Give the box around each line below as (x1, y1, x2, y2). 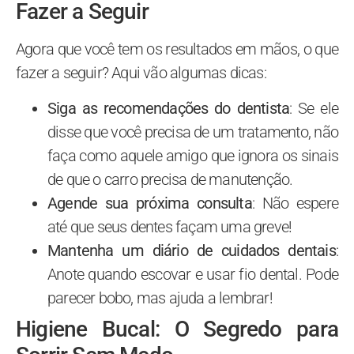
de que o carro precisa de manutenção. (47, 169, 293, 189)
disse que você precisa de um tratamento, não (47, 122, 338, 141)
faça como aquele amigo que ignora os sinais (47, 145, 338, 165)
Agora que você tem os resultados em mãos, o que (16, 40, 338, 59)
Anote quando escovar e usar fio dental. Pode (47, 264, 338, 284)
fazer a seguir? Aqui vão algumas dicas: (16, 63, 266, 83)
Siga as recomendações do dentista (47, 98, 290, 118)
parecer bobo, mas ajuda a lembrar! (47, 288, 273, 307)
